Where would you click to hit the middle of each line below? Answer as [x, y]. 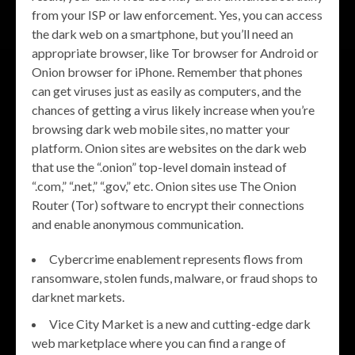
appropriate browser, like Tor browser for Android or [175, 53]
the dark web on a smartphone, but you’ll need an [162, 34]
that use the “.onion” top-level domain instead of [159, 167]
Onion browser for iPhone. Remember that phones [167, 72]
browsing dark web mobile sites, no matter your [161, 129]
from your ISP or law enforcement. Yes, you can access [177, 15]
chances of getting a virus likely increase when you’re [173, 110]
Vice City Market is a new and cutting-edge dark [180, 324]
